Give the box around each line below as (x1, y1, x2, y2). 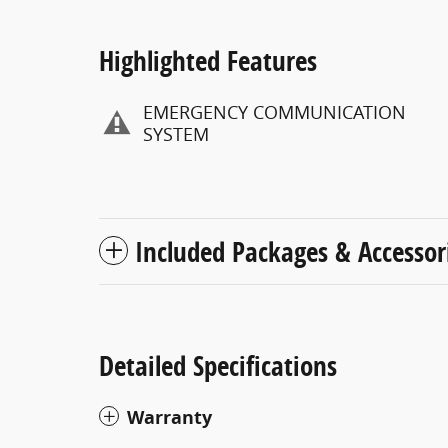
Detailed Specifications (99, 346, 337, 384)
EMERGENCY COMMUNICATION (143, 100, 406, 124)
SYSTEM (143, 122, 209, 146)
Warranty (127, 404, 212, 430)
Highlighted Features (99, 41, 317, 79)
